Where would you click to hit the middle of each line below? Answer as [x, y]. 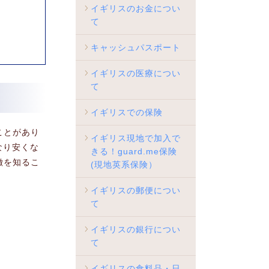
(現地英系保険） [124, 165]
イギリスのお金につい [136, 8]
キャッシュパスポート [136, 47]
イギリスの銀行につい [136, 229]
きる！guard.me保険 [134, 151]
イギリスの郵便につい [136, 190]
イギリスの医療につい [136, 73]
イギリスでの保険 [127, 112]
